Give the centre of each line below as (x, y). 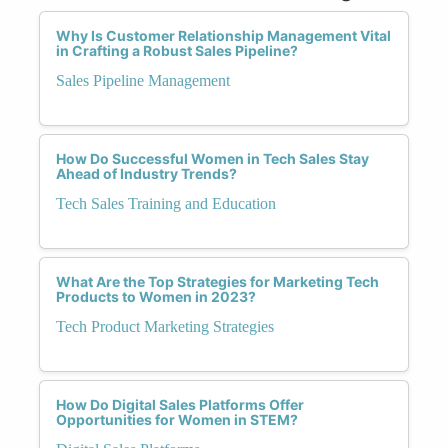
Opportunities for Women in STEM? (177, 419)
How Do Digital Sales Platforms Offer (180, 404)
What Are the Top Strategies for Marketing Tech (217, 281)
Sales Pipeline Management (143, 80)
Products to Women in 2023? (156, 296)
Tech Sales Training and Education (166, 203)
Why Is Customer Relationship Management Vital (223, 35)
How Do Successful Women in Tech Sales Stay (212, 158)
